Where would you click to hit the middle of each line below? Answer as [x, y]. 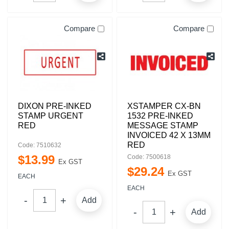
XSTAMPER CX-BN [164, 106]
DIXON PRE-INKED [55, 106]
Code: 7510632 [40, 145]
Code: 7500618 [149, 157]
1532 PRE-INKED [160, 116]
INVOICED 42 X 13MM [169, 135]
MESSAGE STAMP [163, 125]
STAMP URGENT [51, 116]
